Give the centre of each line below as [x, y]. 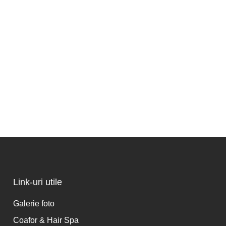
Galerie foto [34, 204]
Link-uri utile [38, 182]
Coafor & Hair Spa [46, 220]
